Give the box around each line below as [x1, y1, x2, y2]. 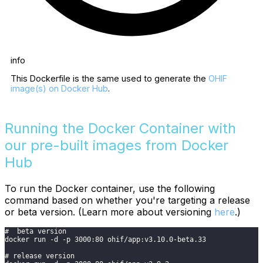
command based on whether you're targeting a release [5, 194, 250, 206]
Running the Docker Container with [5, 119, 236, 137]
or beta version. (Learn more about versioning [5, 205, 214, 218]
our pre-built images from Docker [5, 136, 228, 154]
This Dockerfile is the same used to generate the [11, 73, 208, 84]
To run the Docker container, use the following [5, 182, 215, 194]
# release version [5, 251, 75, 260]
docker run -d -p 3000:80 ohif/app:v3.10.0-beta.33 [5, 235, 206, 244]
